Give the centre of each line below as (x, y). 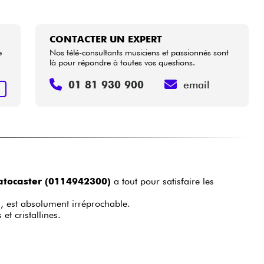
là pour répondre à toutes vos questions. (123, 62)
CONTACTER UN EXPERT (106, 39)
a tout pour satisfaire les (162, 181)
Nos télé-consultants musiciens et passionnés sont (139, 52)
